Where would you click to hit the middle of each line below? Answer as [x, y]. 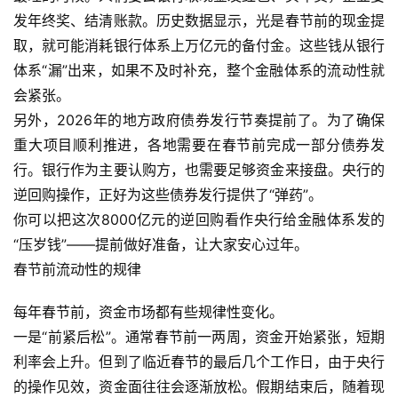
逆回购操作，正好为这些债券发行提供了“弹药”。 [168, 195]
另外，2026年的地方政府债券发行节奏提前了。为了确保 [199, 120]
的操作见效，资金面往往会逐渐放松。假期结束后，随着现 [199, 386]
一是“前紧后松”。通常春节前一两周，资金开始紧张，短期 [199, 337]
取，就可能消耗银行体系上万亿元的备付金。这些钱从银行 [199, 45]
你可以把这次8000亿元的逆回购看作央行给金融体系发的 [199, 219]
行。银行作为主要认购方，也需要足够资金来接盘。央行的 [199, 170]
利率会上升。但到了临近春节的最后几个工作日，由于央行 [199, 362]
